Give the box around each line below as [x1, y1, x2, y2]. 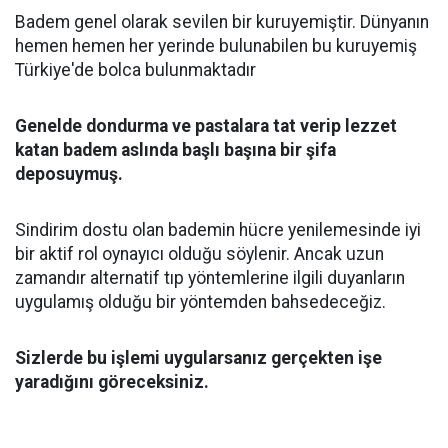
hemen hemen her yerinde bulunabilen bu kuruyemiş [15, 36, 417, 56]
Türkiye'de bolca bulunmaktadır [15, 60, 256, 80]
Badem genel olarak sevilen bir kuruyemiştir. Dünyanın [15, 12, 429, 32]
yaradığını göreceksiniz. [15, 372, 209, 392]
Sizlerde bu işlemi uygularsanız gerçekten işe [15, 348, 382, 368]
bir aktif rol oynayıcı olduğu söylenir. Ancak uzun [15, 244, 384, 264]
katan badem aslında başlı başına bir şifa [15, 140, 336, 160]
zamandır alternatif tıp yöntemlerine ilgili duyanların [15, 268, 405, 288]
